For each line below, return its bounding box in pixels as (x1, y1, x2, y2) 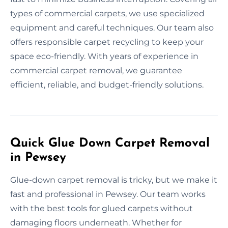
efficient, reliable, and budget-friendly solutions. (10, 79, 204, 90)
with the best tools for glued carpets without (10, 203, 193, 213)
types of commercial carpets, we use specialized (10, 8, 205, 18)
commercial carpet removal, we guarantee (10, 65, 182, 75)
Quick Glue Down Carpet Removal (10, 137, 210, 150)
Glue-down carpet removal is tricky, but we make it (10, 175, 217, 185)
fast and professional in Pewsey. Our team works (10, 189, 206, 199)
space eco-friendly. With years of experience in (10, 51, 198, 61)
